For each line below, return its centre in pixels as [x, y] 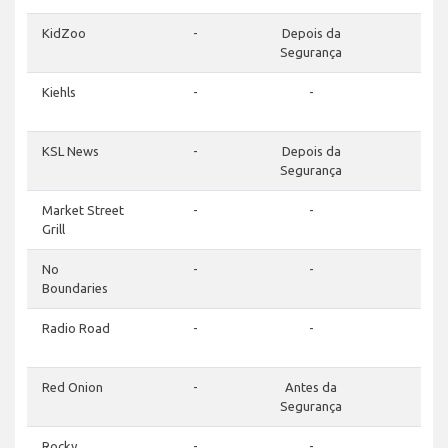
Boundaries [75, 288]
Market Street [83, 210]
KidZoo [64, 33]
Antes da [311, 387]
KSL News [70, 151]
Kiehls [59, 92]
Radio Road [76, 328]
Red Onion [72, 387]
